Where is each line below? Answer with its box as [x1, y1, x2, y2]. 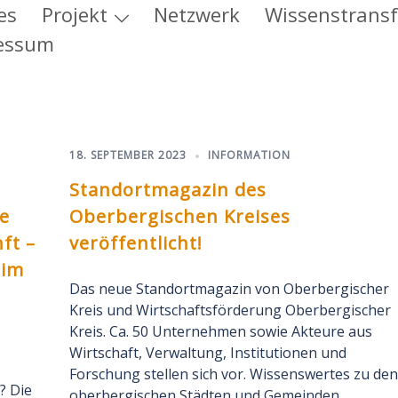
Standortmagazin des [68, 178, 267, 202]
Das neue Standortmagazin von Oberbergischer [68, 279, 389, 298]
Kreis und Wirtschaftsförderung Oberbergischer [68, 300, 391, 320]
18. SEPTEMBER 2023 [68, 147, 187, 163]
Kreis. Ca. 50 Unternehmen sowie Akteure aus [68, 322, 372, 341]
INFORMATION [207, 147, 291, 163]
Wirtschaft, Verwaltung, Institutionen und [68, 343, 346, 362]
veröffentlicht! [68, 231, 203, 255]
